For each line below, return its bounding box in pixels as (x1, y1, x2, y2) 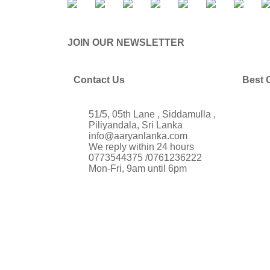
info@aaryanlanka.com (89, 131, 187, 142)
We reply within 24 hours (89, 142, 194, 152)
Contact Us (74, 75, 125, 86)
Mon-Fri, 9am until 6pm (89, 163, 187, 174)
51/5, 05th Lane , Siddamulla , (89, 109, 216, 120)
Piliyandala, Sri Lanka (89, 120, 183, 131)
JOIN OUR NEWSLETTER (67, 37, 184, 48)
